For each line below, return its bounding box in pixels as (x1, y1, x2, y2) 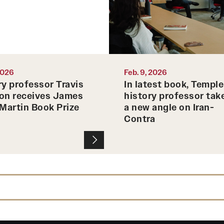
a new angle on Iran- (124, 101, 214, 113)
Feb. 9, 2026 (124, 67, 167, 77)
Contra (124, 113, 155, 124)
